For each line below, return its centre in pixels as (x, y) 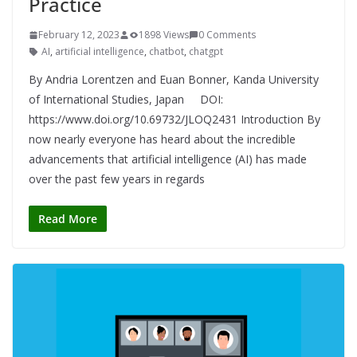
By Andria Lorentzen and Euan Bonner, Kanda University (174, 80)
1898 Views (164, 35)
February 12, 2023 (79, 35)
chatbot (167, 52)
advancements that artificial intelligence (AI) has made (168, 159)
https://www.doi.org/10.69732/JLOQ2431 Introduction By (175, 120)
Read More (68, 219)
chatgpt (206, 52)
